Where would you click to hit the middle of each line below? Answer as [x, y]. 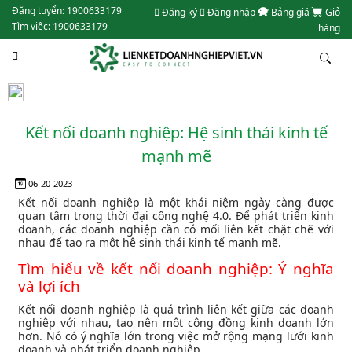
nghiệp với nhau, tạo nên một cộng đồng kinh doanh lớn [176, 323]
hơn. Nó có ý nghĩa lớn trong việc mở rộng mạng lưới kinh [176, 336]
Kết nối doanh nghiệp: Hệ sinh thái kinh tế [176, 132]
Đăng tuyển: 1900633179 [67, 11]
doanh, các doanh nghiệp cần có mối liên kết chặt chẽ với [176, 229]
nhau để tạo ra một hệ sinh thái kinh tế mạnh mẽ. [150, 243]
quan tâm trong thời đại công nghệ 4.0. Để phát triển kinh [176, 216]
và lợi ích [49, 286]
